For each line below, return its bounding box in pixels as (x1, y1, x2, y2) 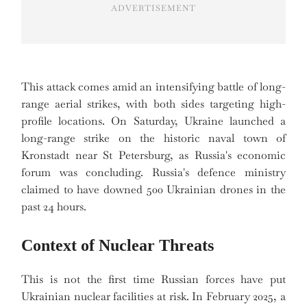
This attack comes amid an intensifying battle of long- (21, 79, 286, 95)
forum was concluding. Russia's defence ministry (21, 165, 286, 180)
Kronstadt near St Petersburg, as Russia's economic (21, 148, 286, 163)
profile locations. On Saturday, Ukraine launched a (21, 114, 286, 129)
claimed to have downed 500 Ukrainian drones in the (21, 182, 286, 197)
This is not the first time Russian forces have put (21, 272, 286, 287)
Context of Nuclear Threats (21, 236, 214, 255)
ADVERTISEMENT (111, 3, 196, 14)
